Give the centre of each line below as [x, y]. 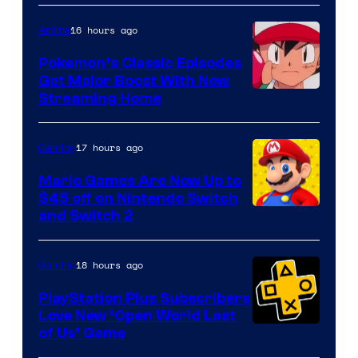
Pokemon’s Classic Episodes [140, 63]
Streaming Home [100, 98]
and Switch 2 [86, 215]
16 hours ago [104, 30]
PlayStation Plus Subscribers [144, 298]
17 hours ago [109, 147]
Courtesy [283, 99]
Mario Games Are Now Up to [140, 180]
